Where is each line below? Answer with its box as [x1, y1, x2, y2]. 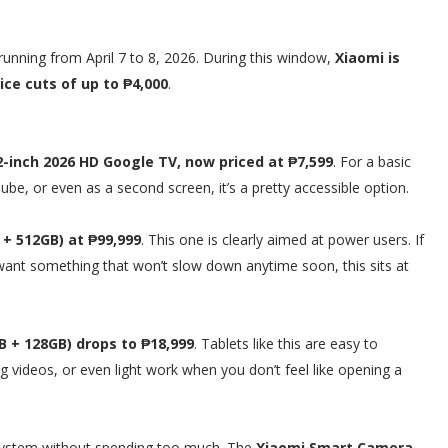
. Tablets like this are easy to [194, 334, 378, 353]
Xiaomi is [335, 48, 400, 67]
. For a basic [333, 152, 411, 171]
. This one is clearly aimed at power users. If [141, 230, 424, 249]
